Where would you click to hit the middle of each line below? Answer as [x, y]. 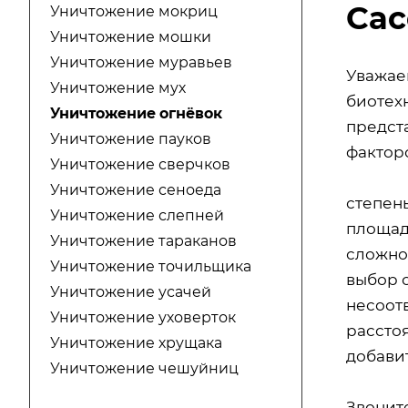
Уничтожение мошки [131, 37]
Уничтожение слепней [137, 216]
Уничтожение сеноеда [136, 190]
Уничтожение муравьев [141, 63]
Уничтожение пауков [131, 139]
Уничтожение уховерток [143, 318]
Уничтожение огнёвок [136, 114]
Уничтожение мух [118, 88]
